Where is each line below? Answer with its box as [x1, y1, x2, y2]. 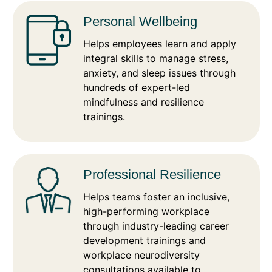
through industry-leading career [83, 220, 229, 233]
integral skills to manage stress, [83, 52, 228, 65]
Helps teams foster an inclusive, [83, 191, 229, 203]
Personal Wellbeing [83, 14, 197, 30]
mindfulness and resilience [83, 96, 204, 109]
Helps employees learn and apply [83, 38, 236, 50]
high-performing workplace [83, 205, 209, 218]
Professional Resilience [83, 167, 221, 183]
